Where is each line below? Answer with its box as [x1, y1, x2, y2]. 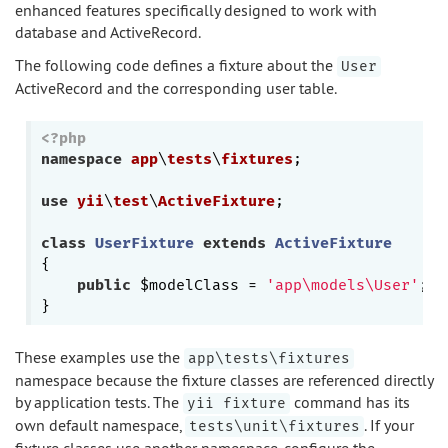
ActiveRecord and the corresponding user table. [15, 78, 337, 98]
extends [202, 234, 266, 252]
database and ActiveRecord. [15, 22, 201, 42]
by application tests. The [15, 392, 183, 412]
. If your [364, 415, 414, 435]
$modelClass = [130, 276, 266, 294]
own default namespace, [15, 415, 185, 435]
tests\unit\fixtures [189, 418, 360, 435]
